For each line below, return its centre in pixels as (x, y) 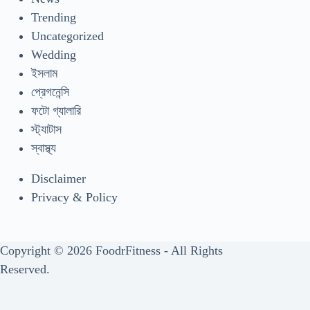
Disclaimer (58, 178)
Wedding (54, 54)
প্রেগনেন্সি (50, 92)
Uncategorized (67, 36)
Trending (54, 17)
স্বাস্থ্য (44, 148)
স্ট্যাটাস (46, 129)
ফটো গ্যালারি (56, 110)
